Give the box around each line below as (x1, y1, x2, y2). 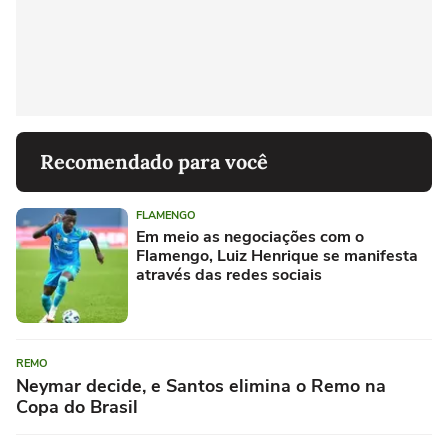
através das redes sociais (136, 264, 322, 287)
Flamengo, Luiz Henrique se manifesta (136, 245, 418, 268)
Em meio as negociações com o (136, 226, 364, 249)
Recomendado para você (40, 149, 268, 175)
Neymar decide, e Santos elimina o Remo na (16, 374, 386, 399)
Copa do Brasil (16, 395, 138, 420)
